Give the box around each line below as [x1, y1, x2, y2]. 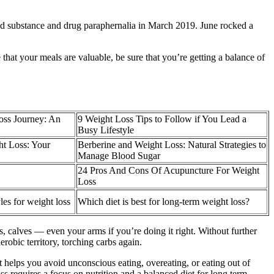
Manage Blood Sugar [78, 150, 160, 161]
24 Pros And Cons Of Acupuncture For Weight [78, 165, 259, 176]
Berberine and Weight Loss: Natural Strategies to [78, 139, 266, 150]
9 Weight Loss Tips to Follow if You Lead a [78, 114, 246, 125]
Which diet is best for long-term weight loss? [78, 196, 250, 207]
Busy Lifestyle [78, 125, 134, 136]
